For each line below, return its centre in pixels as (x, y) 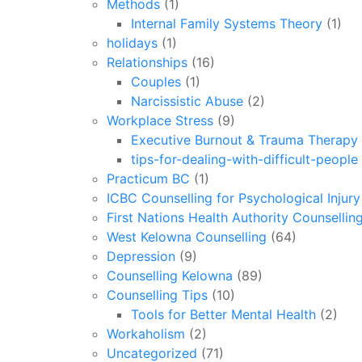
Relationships (147, 62)
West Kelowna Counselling (187, 237)
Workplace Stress (160, 120)
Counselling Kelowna (170, 276)
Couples (156, 82)
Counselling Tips (157, 295)
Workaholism (146, 334)
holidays (132, 43)
